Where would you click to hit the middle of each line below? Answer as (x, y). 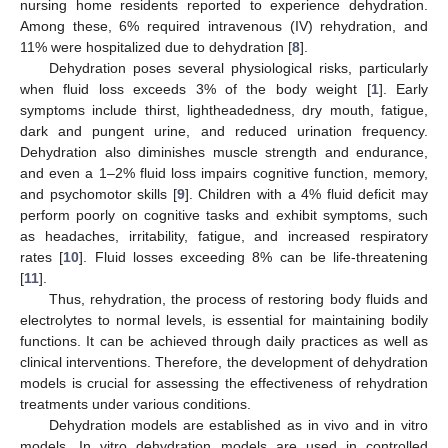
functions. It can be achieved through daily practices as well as (224, 340)
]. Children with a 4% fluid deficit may (306, 193)
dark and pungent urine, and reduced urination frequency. (224, 130)
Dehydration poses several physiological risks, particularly (238, 67)
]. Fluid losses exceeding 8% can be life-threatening (253, 256)
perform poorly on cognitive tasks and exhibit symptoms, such (224, 214)
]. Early (403, 88)
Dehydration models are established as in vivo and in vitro (238, 424)
